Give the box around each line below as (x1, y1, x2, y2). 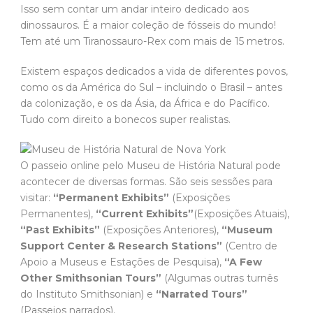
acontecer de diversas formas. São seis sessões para (20, 175, 272, 189)
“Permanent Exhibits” (53, 191, 169, 205)
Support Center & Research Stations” (20, 240, 222, 253)
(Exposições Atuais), (194, 208, 289, 221)
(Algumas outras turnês (161, 272, 278, 285)
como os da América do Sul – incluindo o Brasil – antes (20, 81, 282, 94)
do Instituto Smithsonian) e (20, 288, 156, 301)
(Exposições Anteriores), (100, 224, 221, 237)
